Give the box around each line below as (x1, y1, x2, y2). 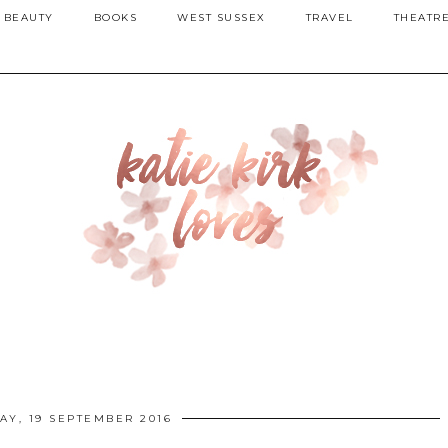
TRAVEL (305, 11, 354, 24)
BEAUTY (3, 11, 54, 24)
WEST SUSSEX (177, 11, 266, 24)
